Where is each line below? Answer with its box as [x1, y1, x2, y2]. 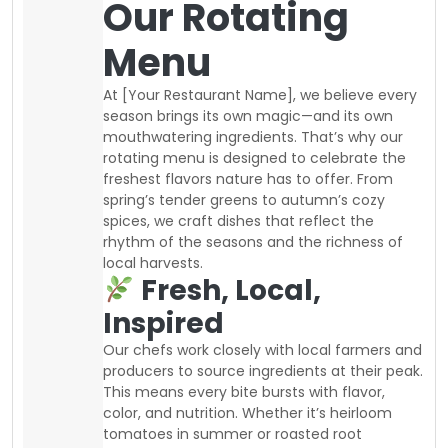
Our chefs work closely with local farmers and [103, 339, 422, 360]
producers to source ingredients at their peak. [103, 360, 423, 381]
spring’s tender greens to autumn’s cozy [103, 189, 385, 210]
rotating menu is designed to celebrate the [103, 147, 406, 168]
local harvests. [103, 252, 203, 273]
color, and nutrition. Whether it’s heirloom [103, 402, 392, 423]
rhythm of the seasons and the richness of [103, 231, 403, 252]
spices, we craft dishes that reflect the [103, 210, 374, 231]
